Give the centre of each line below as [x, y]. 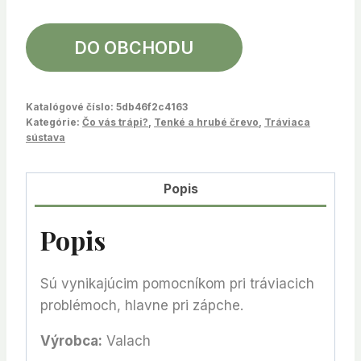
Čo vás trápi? [115, 122]
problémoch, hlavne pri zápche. [142, 306]
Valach [127, 341]
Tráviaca [287, 122]
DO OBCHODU [134, 47]
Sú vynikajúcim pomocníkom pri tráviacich [177, 284]
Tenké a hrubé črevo [206, 122]
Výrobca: [71, 341]
